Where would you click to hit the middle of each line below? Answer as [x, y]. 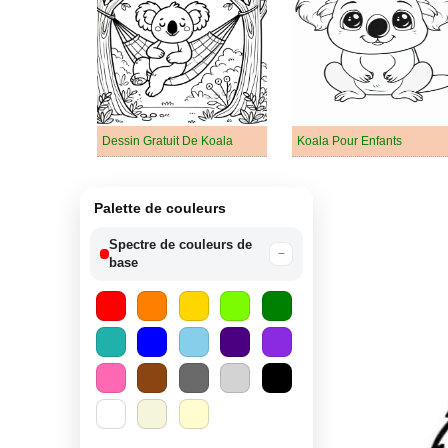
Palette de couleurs [160, 208]
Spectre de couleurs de [181, 244]
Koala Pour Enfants [349, 141]
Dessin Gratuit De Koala [167, 141]
